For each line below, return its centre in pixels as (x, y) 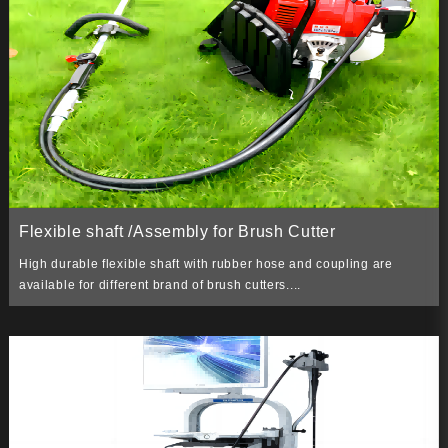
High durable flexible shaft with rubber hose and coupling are (205, 264)
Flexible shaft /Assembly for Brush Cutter (177, 232)
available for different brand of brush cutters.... (159, 285)
